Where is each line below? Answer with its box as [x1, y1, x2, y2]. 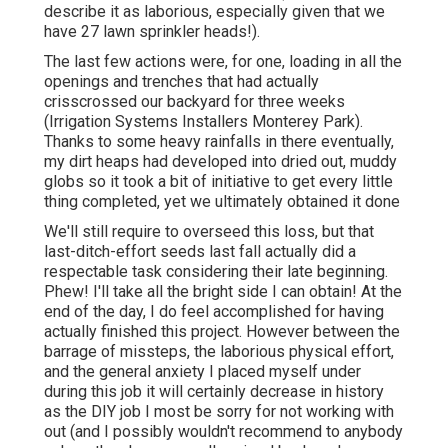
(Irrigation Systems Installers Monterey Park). [44, 111, 363, 131]
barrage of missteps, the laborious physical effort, [44, 341, 394, 361]
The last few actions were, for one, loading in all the [44, 51, 402, 71]
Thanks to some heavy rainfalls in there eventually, [44, 131, 394, 151]
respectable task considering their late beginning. [44, 261, 388, 281]
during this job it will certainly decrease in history [44, 381, 384, 401]
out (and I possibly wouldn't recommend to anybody [44, 421, 403, 441]
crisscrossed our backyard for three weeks [44, 91, 345, 111]
